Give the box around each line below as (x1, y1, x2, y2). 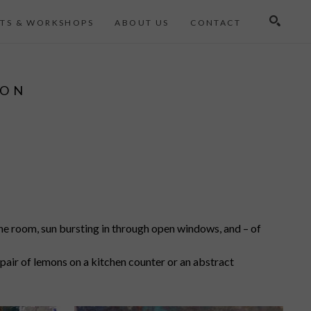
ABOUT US (115, 17, 169, 28)
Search (242, 51, 273, 62)
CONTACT (190, 17, 241, 28)
